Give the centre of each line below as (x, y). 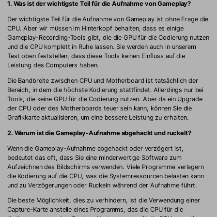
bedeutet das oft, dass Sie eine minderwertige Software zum (94, 157)
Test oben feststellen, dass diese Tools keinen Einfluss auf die (96, 56)
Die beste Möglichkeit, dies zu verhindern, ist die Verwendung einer (104, 201)
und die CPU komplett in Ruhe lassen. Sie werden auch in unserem (102, 47)
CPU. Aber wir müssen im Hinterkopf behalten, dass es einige (95, 29)
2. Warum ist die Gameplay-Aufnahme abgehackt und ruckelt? (99, 133)
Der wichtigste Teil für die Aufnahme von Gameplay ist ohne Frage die (108, 19)
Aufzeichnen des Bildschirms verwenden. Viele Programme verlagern (106, 167)
